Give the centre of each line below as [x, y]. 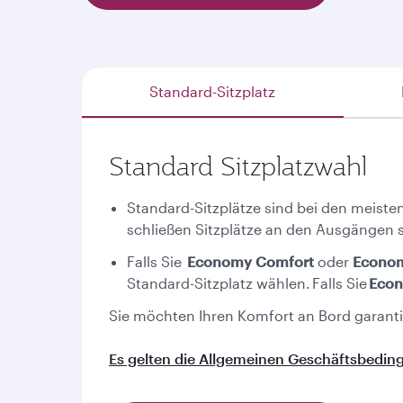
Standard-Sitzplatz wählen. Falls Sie [248, 283]
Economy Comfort [252, 261]
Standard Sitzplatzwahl [238, 166]
